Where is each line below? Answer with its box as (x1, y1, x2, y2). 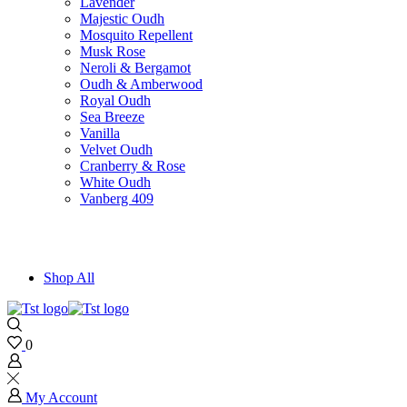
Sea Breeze (80, 109, 144, 124)
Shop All (44, 270, 94, 285)
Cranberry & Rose (80, 158, 185, 174)
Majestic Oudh (80, 11, 164, 26)
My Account (25, 390, 97, 405)
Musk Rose (80, 44, 145, 59)
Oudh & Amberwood (80, 76, 203, 92)
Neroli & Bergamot (80, 60, 191, 75)
